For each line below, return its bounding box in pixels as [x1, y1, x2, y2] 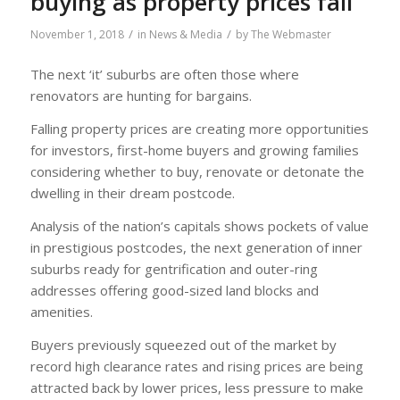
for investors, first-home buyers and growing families [29, 141, 359, 160]
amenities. [29, 302, 93, 321]
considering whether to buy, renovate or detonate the [29, 162, 364, 181]
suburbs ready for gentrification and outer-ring [29, 259, 318, 278]
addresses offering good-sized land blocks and [29, 280, 319, 299]
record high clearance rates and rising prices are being [29, 356, 363, 375]
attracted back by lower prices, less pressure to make [29, 378, 363, 396]
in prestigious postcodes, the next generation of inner [29, 237, 362, 256]
